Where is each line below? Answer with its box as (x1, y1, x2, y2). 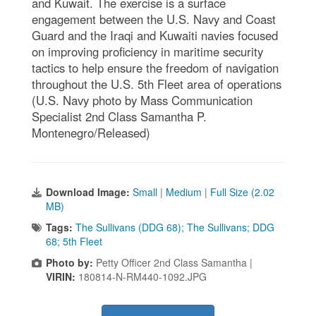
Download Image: (46, 184, 133, 199)
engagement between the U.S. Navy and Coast (32, 10, 276, 28)
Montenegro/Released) (32, 123, 150, 141)
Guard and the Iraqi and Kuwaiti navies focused (32, 26, 278, 44)
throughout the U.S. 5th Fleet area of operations (32, 75, 281, 92)
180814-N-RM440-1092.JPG (78, 269, 207, 284)
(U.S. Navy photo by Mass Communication (32, 91, 253, 109)
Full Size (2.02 (210, 184, 274, 199)
